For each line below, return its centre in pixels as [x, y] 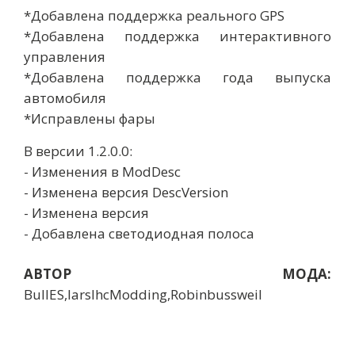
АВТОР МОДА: [177, 274]
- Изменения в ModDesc [102, 172]
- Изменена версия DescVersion [126, 193]
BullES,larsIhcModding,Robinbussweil [143, 295]
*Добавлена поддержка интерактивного [177, 36]
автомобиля [65, 98]
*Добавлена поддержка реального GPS [154, 16]
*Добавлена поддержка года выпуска [177, 78]
